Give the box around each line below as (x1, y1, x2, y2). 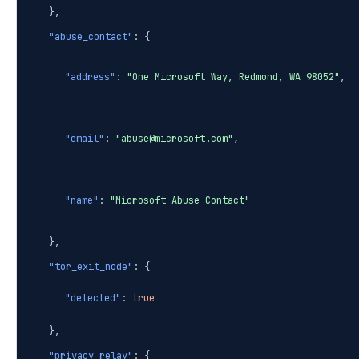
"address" (65, 71, 115, 84)
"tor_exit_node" (49, 260, 133, 274)
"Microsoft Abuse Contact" (110, 194, 250, 208)
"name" (65, 194, 99, 208)
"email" (65, 132, 104, 146)
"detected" (65, 292, 121, 305)
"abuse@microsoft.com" (115, 132, 233, 146)
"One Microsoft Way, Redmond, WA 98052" (127, 71, 340, 84)
